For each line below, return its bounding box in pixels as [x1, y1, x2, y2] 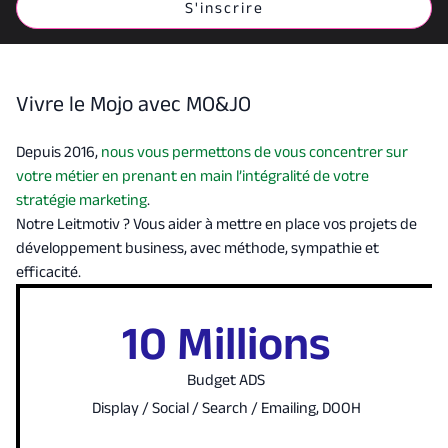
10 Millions [122, 317, 330, 369]
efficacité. [15, 262, 81, 280]
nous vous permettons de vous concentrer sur [100, 142, 408, 160]
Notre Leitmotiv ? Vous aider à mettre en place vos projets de [15, 214, 417, 232]
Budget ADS [187, 371, 265, 389]
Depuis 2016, [15, 142, 101, 160]
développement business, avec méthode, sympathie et [15, 238, 379, 256]
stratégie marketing [15, 190, 147, 208]
